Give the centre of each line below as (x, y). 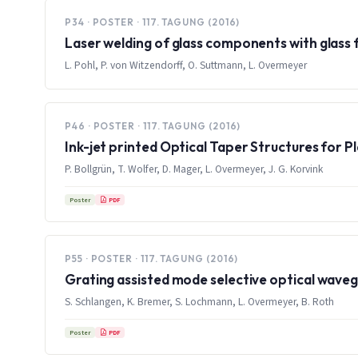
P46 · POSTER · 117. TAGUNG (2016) (153, 126)
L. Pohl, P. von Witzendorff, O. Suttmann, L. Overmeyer (186, 66)
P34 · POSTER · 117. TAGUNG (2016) (153, 22)
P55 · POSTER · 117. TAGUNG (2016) (152, 258)
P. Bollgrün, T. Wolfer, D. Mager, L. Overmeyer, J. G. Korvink (194, 169)
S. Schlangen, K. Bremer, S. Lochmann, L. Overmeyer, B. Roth (199, 301)
